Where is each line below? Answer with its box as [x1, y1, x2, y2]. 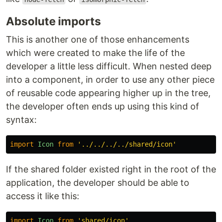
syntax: [6, 114, 37, 125]
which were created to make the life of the [6, 48, 185, 58]
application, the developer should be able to [6, 177, 189, 188]
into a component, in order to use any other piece [6, 74, 215, 85]
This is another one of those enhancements [6, 34, 189, 45]
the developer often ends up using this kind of [6, 101, 199, 112]
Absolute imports [6, 14, 101, 28]
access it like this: [6, 191, 79, 202]
